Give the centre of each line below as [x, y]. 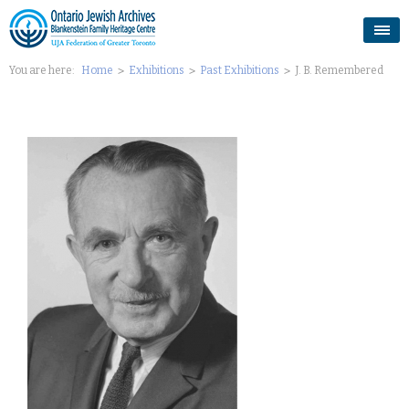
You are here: [43, 70]
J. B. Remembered [339, 70]
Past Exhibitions [240, 70]
